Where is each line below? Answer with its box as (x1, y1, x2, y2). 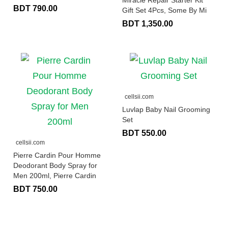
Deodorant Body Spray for (13, 161, 97, 170)
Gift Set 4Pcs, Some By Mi (122, 6, 207, 15)
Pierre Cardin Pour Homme (13, 151, 101, 160)
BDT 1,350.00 (122, 19, 173, 28)
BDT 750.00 (13, 185, 58, 194)
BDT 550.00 (122, 129, 166, 138)
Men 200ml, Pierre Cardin (13, 172, 96, 180)
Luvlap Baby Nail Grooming (122, 105, 210, 114)
